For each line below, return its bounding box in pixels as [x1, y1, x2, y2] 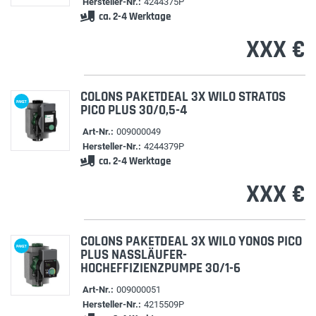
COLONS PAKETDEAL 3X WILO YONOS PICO [80, 233, 302, 250]
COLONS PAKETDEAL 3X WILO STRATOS [80, 88, 286, 106]
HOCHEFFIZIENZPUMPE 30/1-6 [80, 260, 241, 277]
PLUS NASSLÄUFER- [80, 246, 187, 264]
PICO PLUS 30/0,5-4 [80, 102, 187, 119]
